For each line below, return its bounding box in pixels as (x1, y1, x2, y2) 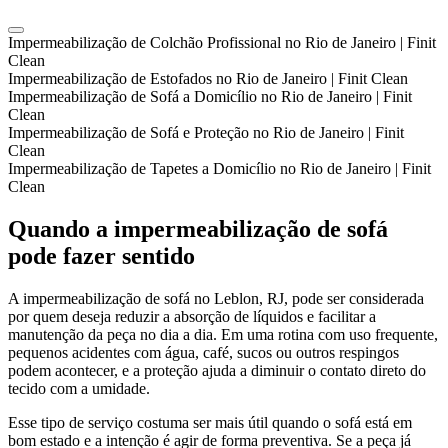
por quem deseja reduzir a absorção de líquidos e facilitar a (8, 308, 376, 326)
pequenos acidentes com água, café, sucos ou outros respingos (8, 344, 399, 362)
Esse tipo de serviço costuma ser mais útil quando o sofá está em (8, 414, 412, 432)
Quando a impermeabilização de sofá (8, 216, 388, 243)
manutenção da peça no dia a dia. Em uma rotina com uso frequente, (8, 326, 438, 344)
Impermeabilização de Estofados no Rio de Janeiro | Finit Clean (8, 70, 408, 88)
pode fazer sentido (8, 243, 195, 270)
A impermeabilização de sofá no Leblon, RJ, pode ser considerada (8, 290, 424, 308)
